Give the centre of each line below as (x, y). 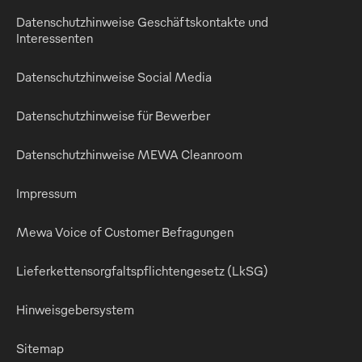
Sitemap (40, 348)
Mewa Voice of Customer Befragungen (125, 232)
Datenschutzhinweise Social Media (114, 76)
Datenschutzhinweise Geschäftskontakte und (142, 21)
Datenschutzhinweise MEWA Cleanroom (129, 154)
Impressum (46, 193)
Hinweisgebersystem (75, 309)
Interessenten (55, 38)
